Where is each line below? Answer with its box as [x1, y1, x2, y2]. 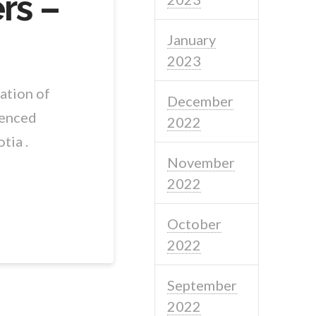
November [167, 153, 236, 171]
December [167, 92, 234, 109]
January [167, 30, 217, 48]
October [167, 214, 222, 232]
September [167, 276, 238, 293]
